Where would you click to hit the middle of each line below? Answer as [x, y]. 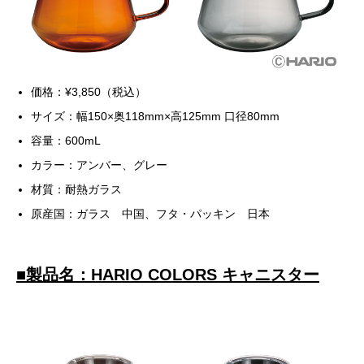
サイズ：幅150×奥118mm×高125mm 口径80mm [156, 116]
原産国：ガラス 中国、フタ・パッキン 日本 [151, 213]
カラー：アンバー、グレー [100, 165]
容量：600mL [66, 140]
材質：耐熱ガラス [77, 189]
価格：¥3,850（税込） [89, 91]
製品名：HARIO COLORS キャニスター [173, 274]
